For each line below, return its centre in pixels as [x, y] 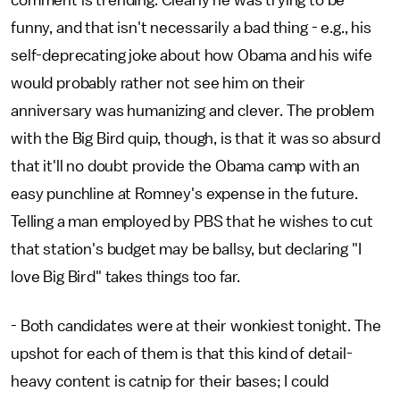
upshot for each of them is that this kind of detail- [182, 354]
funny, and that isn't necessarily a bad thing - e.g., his [191, 28]
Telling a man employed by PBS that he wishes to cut [192, 221]
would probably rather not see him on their [158, 83]
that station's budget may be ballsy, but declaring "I [186, 249]
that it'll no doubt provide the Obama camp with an [185, 166]
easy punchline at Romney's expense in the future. [185, 194]
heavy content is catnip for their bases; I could [170, 381]
